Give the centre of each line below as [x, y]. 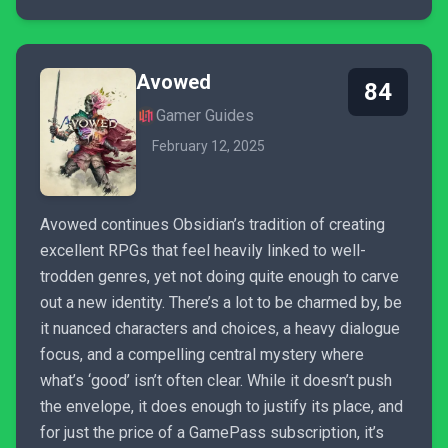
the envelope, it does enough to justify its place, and [221, 407]
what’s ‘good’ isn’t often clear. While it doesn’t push [216, 381]
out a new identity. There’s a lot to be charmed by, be [221, 303]
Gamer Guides [205, 116]
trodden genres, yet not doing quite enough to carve [219, 277]
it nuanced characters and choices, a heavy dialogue [220, 329]
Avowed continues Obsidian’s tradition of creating [212, 225]
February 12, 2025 [208, 146]
